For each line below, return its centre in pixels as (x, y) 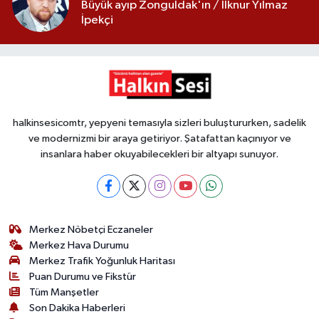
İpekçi (97, 20)
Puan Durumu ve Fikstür (83, 277)
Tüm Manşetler (64, 292)
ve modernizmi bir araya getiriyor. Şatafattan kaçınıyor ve (159, 138)
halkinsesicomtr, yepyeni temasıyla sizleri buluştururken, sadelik (159, 123)
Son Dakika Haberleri (78, 308)
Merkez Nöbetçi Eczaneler (91, 230)
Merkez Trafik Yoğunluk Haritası (103, 261)
